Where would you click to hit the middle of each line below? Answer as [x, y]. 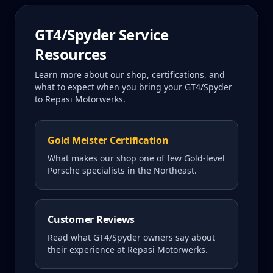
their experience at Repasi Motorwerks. [128, 250]
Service [142, 34]
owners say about [178, 237]
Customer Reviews [91, 219]
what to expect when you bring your [110, 87]
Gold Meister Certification [108, 140]
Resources [71, 54]
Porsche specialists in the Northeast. [122, 170]
